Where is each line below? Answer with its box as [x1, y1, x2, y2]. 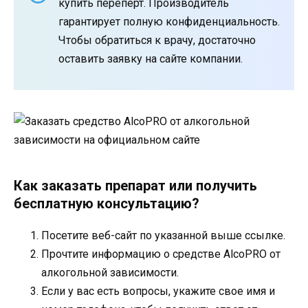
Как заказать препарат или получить [14, 177, 257, 195]
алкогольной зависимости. [41, 266, 179, 280]
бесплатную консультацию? [14, 195, 199, 212]
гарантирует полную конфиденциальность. [58, 15, 280, 29]
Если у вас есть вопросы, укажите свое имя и [41, 285, 275, 298]
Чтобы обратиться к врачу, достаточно [58, 34, 256, 47]
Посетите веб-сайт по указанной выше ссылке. [41, 229, 285, 243]
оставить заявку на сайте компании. [58, 52, 243, 66]
